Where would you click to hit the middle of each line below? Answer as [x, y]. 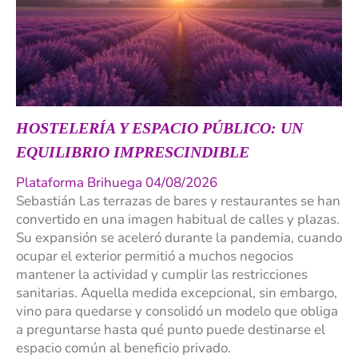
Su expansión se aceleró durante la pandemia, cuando [179, 238]
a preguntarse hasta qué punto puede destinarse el [171, 330]
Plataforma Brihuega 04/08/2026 [117, 183]
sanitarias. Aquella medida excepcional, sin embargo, [177, 293]
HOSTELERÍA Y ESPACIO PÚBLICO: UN [159, 128]
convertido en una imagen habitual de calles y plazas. [178, 220]
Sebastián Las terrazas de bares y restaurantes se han [178, 201]
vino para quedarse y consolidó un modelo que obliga [177, 312]
